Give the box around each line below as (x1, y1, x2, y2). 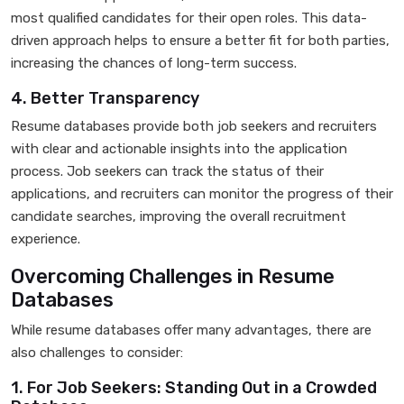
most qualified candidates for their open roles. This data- (11, 10, 367, 26)
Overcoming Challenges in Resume (11, 264, 335, 289)
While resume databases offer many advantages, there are (11, 322, 372, 338)
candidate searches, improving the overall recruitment (11, 208, 346, 225)
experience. (11, 231, 80, 247)
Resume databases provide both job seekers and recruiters (11, 118, 377, 134)
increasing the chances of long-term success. (11, 55, 297, 71)
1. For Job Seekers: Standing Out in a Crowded (11, 378, 377, 398)
